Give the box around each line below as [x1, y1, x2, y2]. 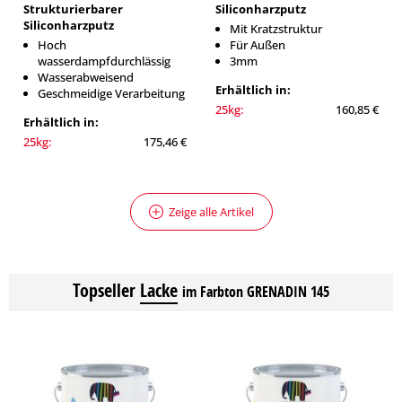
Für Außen [230, 37, 285, 53]
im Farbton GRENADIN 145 [182, 282, 329, 301]
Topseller [73, 278, 135, 302]
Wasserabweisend [38, 69, 134, 85]
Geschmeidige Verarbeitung [38, 85, 185, 101]
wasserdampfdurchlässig [38, 53, 170, 69]
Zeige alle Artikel [168, 204, 254, 220]
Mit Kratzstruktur [230, 21, 322, 37]
